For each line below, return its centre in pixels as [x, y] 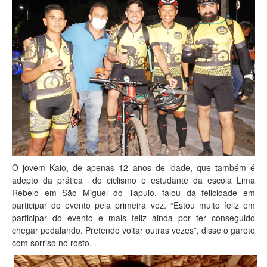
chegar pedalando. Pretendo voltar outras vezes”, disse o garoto [133, 230]
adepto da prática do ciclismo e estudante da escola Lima [133, 180]
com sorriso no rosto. [52, 242]
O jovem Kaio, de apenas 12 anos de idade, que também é [133, 167]
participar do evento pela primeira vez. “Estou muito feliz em [133, 205]
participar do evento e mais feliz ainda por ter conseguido [133, 217]
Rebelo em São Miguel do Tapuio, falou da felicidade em [133, 192]
